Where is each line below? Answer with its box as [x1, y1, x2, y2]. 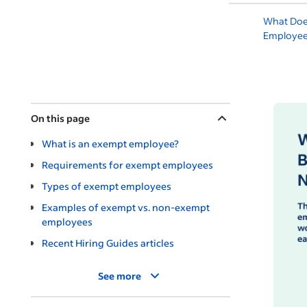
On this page [31, 111, 90, 125]
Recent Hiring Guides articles [42, 236, 174, 249]
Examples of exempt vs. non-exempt [42, 200, 210, 214]
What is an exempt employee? [42, 136, 179, 150]
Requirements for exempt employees [42, 158, 213, 171]
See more [98, 269, 141, 282]
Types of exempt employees [42, 179, 171, 193]
